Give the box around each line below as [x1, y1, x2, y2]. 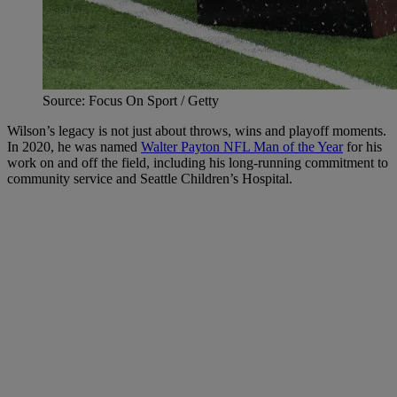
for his [343, 138, 382, 154]
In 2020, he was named [7, 138, 141, 154]
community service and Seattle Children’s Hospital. [7, 170, 292, 186]
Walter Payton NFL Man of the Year [141, 138, 343, 154]
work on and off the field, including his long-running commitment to [7, 154, 388, 170]
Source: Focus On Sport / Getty [43, 92, 219, 108]
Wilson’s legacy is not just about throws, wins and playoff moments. [7, 122, 386, 138]
